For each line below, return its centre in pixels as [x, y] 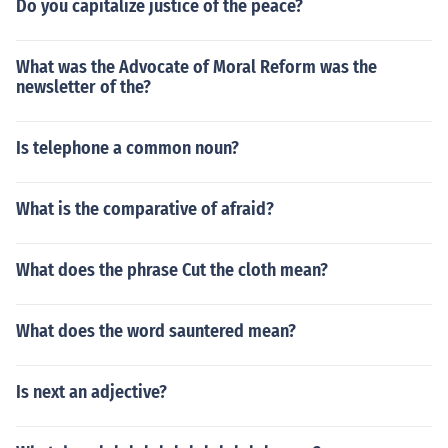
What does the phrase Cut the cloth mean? [172, 270]
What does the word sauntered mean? [156, 331]
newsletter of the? [83, 87]
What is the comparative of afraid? [145, 209]
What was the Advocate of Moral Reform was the [196, 67]
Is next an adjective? [91, 392]
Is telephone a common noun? [127, 148]
